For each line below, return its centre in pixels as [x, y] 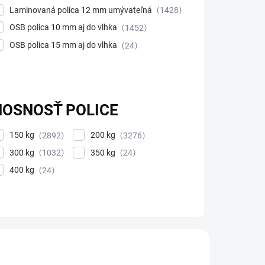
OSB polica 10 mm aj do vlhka [64, 28]
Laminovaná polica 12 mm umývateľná [81, 10]
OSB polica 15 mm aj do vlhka [64, 45]
